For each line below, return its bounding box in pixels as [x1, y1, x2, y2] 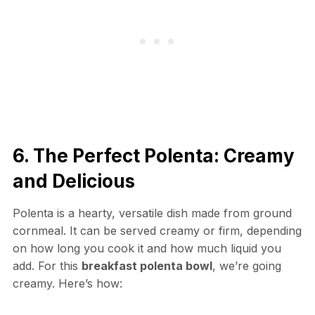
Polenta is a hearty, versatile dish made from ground [12, 205, 292, 220]
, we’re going [212, 258, 281, 273]
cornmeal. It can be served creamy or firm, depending [12, 223, 302, 238]
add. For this [12, 258, 82, 273]
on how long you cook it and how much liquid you [12, 240, 281, 255]
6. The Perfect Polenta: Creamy [12, 144, 295, 167]
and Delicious [12, 169, 135, 192]
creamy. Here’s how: [12, 276, 122, 290]
